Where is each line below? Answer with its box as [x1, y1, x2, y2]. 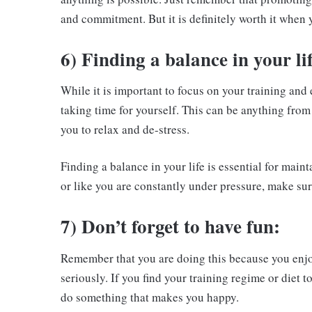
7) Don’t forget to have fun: [61, 212, 280, 240]
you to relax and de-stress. [61, 121, 189, 138]
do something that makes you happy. [61, 288, 239, 305]
